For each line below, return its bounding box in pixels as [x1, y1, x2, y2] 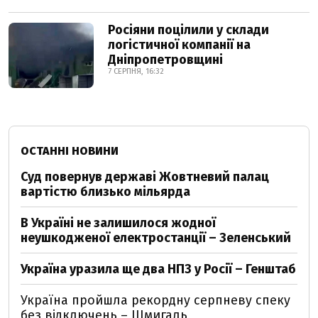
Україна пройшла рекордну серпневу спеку [21, 292, 290, 308]
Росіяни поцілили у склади [108, 22, 269, 38]
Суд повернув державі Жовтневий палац [21, 169, 269, 185]
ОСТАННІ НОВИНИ [21, 144, 119, 158]
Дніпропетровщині [108, 52, 223, 67]
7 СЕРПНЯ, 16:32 [108, 67, 164, 76]
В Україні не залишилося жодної [21, 215, 216, 231]
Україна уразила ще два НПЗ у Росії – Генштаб [21, 261, 296, 277]
